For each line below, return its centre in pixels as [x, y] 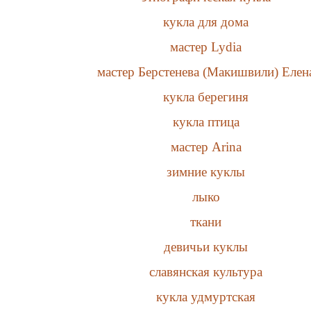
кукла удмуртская [206, 296]
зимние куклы [206, 171]
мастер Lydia [206, 47]
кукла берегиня [206, 96]
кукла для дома [206, 22]
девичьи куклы [206, 246]
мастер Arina [206, 146]
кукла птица [206, 121]
